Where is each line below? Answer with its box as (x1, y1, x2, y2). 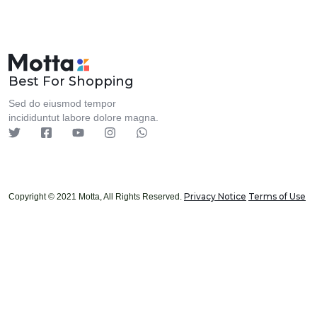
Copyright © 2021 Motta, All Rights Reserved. (8, 192, 184, 202)
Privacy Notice (184, 191, 246, 202)
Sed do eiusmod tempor (8, 98, 116, 109)
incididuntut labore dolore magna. (8, 112, 158, 123)
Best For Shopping (8, 74, 134, 89)
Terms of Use (248, 191, 306, 202)
